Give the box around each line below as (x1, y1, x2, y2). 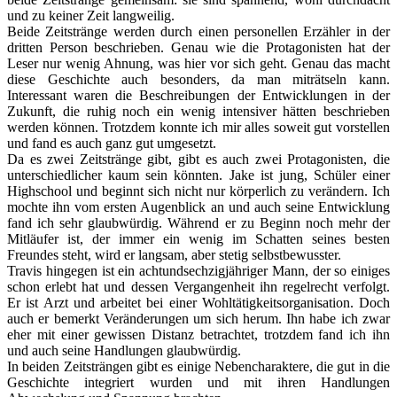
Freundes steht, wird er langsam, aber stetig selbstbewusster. (7, 246, 341, 262)
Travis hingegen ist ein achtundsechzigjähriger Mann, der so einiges (7, 262, 390, 278)
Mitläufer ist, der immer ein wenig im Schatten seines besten (7, 230, 390, 246)
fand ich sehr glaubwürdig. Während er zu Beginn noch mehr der (7, 214, 390, 230)
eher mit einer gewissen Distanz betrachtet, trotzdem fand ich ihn (7, 326, 390, 342)
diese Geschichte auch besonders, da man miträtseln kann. (7, 71, 390, 87)
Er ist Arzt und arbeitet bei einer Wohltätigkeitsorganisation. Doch (7, 294, 390, 310)
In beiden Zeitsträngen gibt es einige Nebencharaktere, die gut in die (7, 358, 390, 374)
